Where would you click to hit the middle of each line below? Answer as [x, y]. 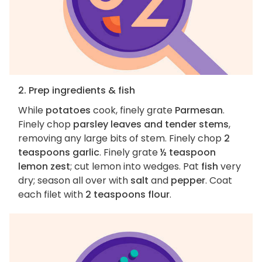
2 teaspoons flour [127, 195]
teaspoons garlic [59, 153]
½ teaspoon [188, 153]
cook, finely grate [133, 111]
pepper [188, 181]
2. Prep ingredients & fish [77, 91]
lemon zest [44, 167]
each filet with [52, 195]
